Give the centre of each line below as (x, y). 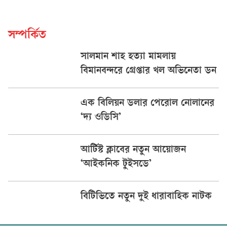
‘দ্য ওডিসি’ (101, 118)
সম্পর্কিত (27, 36)
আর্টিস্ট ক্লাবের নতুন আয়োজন (133, 151)
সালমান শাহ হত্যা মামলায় (128, 58)
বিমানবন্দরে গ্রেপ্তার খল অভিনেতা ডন (148, 72)
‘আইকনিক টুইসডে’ (116, 165)
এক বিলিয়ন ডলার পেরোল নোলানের (147, 104)
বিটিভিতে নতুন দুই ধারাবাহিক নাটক (146, 197)
